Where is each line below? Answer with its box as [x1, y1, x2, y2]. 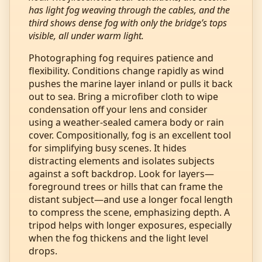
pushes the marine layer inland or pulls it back [29, 77, 233, 90]
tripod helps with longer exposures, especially [29, 218, 232, 232]
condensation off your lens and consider [29, 102, 208, 116]
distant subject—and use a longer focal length [29, 192, 233, 206]
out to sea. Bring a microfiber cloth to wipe [29, 89, 218, 103]
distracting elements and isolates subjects [29, 154, 215, 167]
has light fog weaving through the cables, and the [29, 3, 230, 16]
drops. [29, 244, 57, 257]
